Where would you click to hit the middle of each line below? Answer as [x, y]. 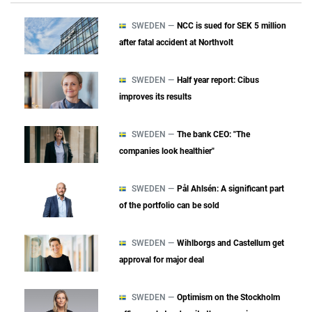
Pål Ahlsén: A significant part [230, 188]
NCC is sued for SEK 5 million [231, 25]
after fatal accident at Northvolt [176, 42]
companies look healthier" [166, 151]
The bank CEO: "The [213, 134]
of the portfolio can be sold [169, 205]
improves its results [155, 96]
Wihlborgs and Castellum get [230, 243]
